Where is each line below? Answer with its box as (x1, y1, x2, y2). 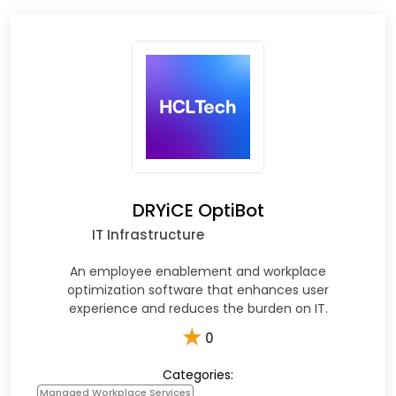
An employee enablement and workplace (70, 262, 326, 280)
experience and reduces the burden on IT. (68, 299, 328, 317)
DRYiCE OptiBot (132, 197, 264, 223)
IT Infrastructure (91, 225, 204, 244)
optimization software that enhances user (67, 280, 329, 299)
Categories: (163, 365, 233, 384)
